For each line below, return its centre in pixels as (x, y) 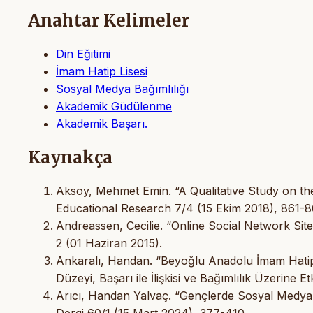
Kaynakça (70, 157)
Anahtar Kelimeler (109, 20)
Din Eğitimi (83, 53)
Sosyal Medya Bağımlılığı (122, 88)
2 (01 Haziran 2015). (109, 243)
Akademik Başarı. (102, 123)
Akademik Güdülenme (114, 106)
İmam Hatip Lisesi (102, 71)
